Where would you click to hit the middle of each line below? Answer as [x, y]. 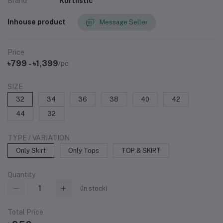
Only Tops [84, 150]
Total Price [25, 212]
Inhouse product [37, 22]
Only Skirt [31, 150]
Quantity [21, 174]
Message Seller [124, 22]
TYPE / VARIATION [39, 138]
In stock [94, 189]
